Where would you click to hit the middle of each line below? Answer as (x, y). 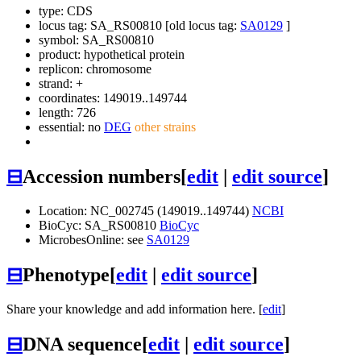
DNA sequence (82, 344)
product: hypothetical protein (112, 55)
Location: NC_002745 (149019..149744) (145, 210)
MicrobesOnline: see (93, 239)
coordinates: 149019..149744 (113, 98)
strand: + (61, 84)
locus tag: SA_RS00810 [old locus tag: (139, 26)
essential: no (71, 127)
